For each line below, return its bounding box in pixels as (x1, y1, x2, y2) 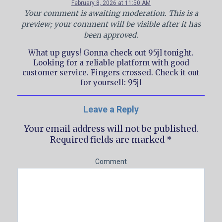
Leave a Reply (83, 104, 139, 115)
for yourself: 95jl (80, 78, 142, 88)
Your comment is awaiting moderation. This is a (24, 8, 198, 18)
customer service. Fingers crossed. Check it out (22, 68, 200, 78)
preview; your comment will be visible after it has (21, 19, 201, 29)
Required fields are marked (50, 134, 166, 146)
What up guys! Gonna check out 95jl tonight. (28, 48, 194, 58)
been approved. (84, 30, 138, 40)
